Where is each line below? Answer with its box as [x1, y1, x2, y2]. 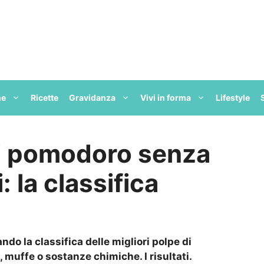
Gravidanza [69, 92, 115, 103]
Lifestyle [216, 92, 250, 103]
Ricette [31, 92, 58, 103]
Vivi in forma [140, 92, 191, 103]
